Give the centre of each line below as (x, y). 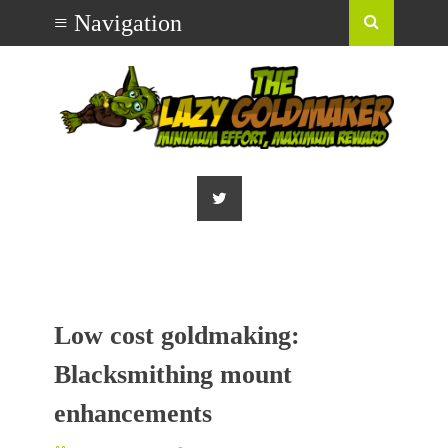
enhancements (133, 414)
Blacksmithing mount (173, 375)
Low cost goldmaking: (177, 336)
